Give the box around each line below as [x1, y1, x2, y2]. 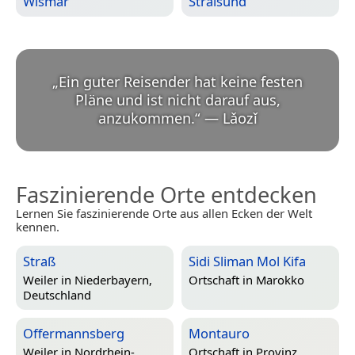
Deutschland [23, 286, 91, 303]
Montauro [189, 324, 250, 343]
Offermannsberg [23, 324, 124, 343]
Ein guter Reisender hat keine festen [59, 72, 303, 92]
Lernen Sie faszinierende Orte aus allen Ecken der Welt [16, 205, 312, 222]
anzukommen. [97, 109, 195, 128]
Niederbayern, [74, 271, 152, 288]
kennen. [16, 219, 59, 235]
